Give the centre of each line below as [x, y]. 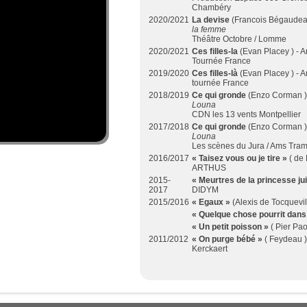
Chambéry [211, 8]
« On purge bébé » [227, 239]
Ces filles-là [216, 73]
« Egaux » [212, 202]
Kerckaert [210, 249]
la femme [209, 29]
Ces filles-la [216, 51]
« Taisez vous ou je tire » [240, 158]
